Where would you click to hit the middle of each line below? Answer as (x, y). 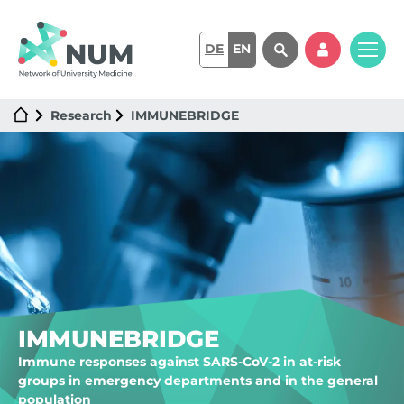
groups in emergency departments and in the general (198, 381)
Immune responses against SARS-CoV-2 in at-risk (179, 362)
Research (81, 115)
